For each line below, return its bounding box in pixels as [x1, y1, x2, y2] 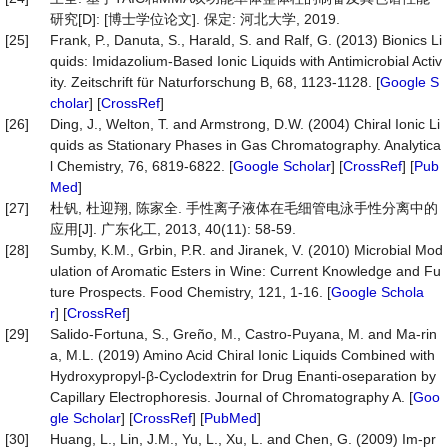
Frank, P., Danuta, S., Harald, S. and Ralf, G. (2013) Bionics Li [50, 32, 442, 48]
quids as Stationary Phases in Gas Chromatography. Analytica [50, 137, 441, 153]
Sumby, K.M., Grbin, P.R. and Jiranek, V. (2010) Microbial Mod [50, 242, 443, 258]
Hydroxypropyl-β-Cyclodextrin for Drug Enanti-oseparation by [50, 368, 436, 384]
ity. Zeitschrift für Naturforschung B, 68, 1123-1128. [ [50, 74, 380, 90]
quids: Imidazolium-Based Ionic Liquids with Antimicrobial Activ [50, 53, 442, 69]
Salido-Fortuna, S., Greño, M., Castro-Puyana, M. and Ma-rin [50, 326, 437, 342]
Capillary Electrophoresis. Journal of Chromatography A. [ [50, 389, 413, 405]
